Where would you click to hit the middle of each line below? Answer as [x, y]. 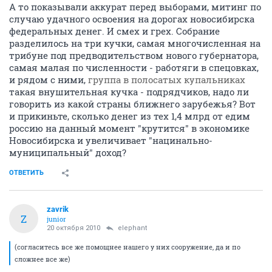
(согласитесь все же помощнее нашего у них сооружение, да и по [127, 247]
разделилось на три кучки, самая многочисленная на [135, 43]
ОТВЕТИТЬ [26, 173]
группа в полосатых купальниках [167, 80]
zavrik [58, 209]
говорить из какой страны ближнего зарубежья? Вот [132, 104]
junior [56, 219]
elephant [132, 228]
